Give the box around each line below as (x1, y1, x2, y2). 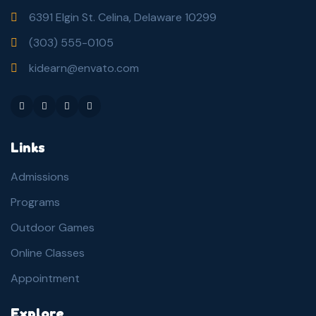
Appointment (11, 271, 80, 286)
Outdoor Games (11, 220, 95, 235)
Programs (11, 195, 60, 209)
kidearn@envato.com (29, 61, 139, 75)
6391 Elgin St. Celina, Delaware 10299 (29, 10, 217, 25)
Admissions (11, 169, 69, 184)
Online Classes (11, 245, 85, 260)
